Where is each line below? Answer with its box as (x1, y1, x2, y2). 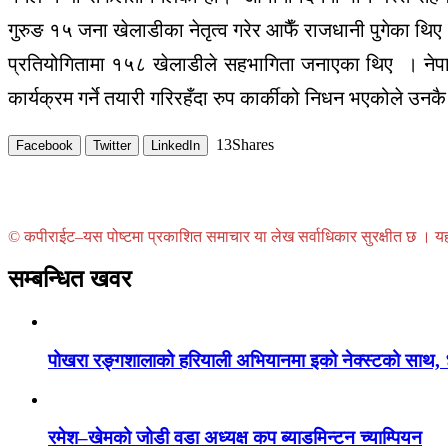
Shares (232, 136, 274, 154)
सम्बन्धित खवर (8, 266, 131, 293)
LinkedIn (151, 138, 200, 154)
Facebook (16, 138, 73, 154)
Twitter (93, 138, 131, 154)
